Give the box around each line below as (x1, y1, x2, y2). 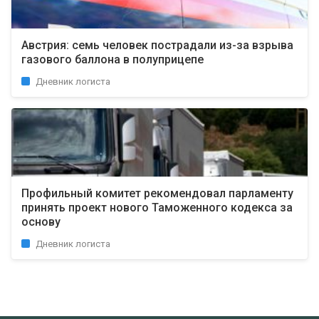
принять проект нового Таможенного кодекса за (21, 201, 293, 214)
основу (21, 215, 61, 229)
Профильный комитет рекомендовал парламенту (21, 187, 293, 200)
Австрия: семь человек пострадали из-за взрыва (21, 38, 293, 52)
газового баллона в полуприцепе (21, 53, 204, 66)
